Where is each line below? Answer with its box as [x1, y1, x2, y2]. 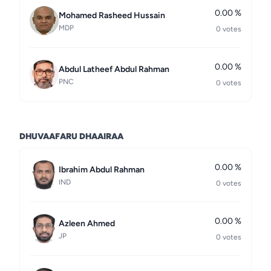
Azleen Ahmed [59, 218, 115, 229]
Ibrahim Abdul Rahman [59, 165, 145, 175]
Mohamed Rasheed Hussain [59, 10, 165, 21]
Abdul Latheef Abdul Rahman [59, 64, 169, 74]
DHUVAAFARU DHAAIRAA [19, 131, 123, 142]
